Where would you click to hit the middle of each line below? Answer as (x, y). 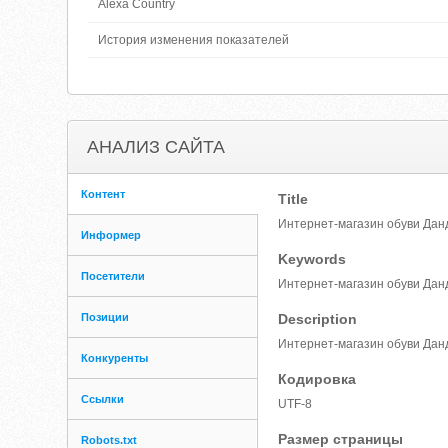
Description (318, 319)
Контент (103, 194)
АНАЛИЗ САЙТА (156, 147)
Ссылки (103, 399)
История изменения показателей (194, 40)
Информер (111, 235)
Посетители (113, 276)
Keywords (312, 259)
